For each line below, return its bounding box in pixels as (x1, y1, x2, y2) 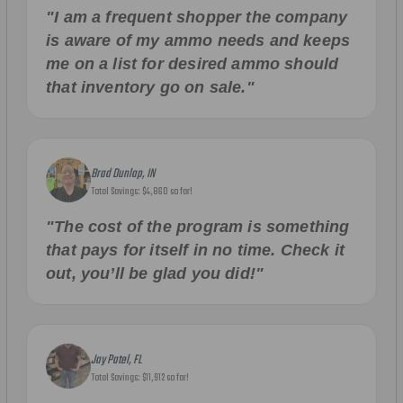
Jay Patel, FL (91, 350, 142, 371)
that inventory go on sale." (46, 77, 255, 96)
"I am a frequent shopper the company (46, 7, 348, 26)
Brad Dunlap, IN (91, 164, 155, 184)
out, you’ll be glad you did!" (46, 264, 264, 282)
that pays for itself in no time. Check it (46, 240, 345, 259)
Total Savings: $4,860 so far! (91, 184, 193, 201)
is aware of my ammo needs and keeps (46, 31, 351, 49)
